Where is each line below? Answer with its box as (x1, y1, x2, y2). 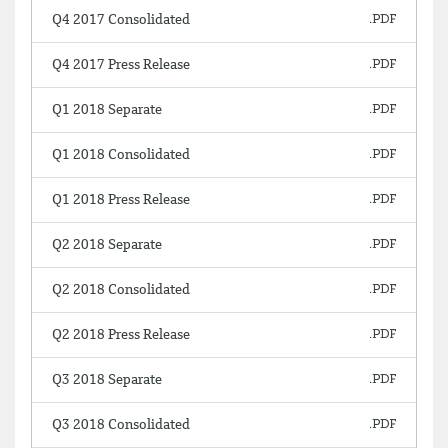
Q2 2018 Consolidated (52, 283, 190, 297)
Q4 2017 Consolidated (52, 13, 190, 27)
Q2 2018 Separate (52, 238, 162, 252)
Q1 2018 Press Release (52, 193, 190, 207)
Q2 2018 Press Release (52, 328, 190, 342)
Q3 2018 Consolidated (52, 418, 190, 432)
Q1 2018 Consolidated (52, 148, 190, 162)
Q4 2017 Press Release (52, 58, 190, 72)
